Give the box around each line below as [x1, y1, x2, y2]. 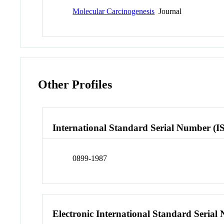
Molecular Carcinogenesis [72, 7, 155, 16]
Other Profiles [38, 78, 112, 91]
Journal [154, 7, 182, 16]
